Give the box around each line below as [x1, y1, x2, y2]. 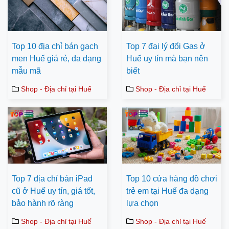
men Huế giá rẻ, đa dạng [12, 54, 101, 63]
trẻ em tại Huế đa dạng [126, 186, 209, 195]
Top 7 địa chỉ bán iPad [12, 174, 93, 183]
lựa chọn [126, 198, 158, 208]
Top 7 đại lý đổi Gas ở [126, 42, 205, 51]
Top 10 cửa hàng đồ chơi [126, 174, 217, 183]
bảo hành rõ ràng [12, 198, 74, 208]
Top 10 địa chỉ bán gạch [12, 42, 98, 51]
